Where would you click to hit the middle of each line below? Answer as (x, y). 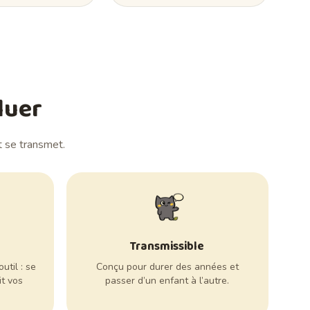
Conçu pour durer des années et (167, 267)
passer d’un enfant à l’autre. (167, 281)
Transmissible (167, 247)
